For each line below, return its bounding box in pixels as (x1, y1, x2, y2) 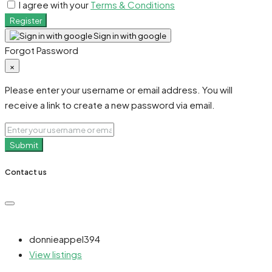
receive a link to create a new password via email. (5, 98, 215, 110)
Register (10, 15, 42, 25)
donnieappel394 (29, 233, 100, 245)
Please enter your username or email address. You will (5, 83, 233, 95)
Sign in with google (92, 30, 166, 41)
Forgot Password (5, 44, 78, 56)
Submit (10, 139, 38, 150)
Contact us (5, 166, 47, 177)
